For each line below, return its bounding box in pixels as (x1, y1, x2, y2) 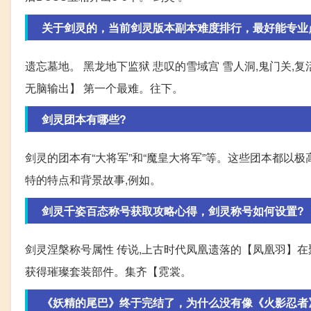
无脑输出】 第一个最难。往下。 (25, 80, 183, 96)
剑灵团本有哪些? (42, 111, 126, 127)
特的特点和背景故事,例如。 (25, 171, 161, 187)
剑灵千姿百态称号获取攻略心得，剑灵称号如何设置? (42, 203, 304, 219)
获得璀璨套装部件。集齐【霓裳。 (25, 263, 192, 279)
